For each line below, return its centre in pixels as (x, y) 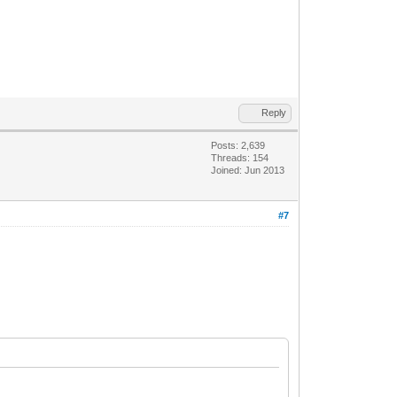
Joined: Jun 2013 (248, 170)
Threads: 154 (240, 157)
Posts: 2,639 (238, 145)
